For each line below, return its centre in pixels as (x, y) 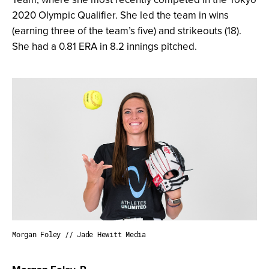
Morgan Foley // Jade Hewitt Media (79, 234)
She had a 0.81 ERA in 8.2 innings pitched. (104, 46)
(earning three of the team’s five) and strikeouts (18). (127, 30)
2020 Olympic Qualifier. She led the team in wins (120, 15)
